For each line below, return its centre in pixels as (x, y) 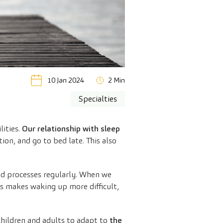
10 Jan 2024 (66, 80)
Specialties (98, 99)
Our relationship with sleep (71, 129)
